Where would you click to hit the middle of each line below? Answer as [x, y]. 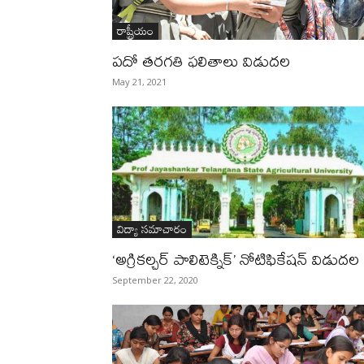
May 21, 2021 [139, 82]
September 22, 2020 [155, 280]
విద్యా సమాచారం [152, 229]
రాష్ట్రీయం [135, 30]
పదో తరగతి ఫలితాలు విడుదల [201, 61]
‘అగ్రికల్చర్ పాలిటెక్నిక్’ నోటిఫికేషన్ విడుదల [236, 259]
